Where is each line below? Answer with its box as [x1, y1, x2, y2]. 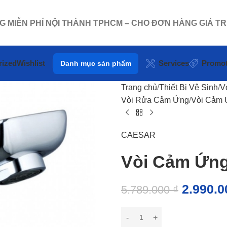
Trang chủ [121, 83, 157, 92]
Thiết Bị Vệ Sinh [159, 83, 218, 92]
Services [159, 59, 189, 67]
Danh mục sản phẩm [60, 59, 131, 67]
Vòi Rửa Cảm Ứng [121, 96, 189, 104]
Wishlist [17, 59, 45, 67]
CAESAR [121, 131, 156, 139]
